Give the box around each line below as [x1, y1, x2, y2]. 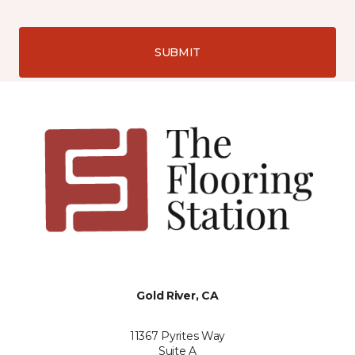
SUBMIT [154, 44, 201, 59]
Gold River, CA [136, 288, 219, 303]
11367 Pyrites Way [129, 328, 226, 343]
